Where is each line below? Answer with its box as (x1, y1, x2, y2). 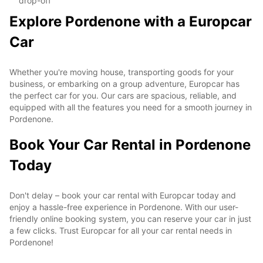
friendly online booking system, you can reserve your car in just (9, 213, 251, 224)
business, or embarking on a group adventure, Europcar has (9, 78, 240, 89)
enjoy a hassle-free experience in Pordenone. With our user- (9, 201, 238, 212)
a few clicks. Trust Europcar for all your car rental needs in (9, 225, 232, 235)
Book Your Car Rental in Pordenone (9, 136, 251, 153)
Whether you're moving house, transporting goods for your (9, 66, 234, 77)
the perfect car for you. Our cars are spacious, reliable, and (9, 90, 237, 100)
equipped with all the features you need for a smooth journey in (9, 102, 252, 112)
